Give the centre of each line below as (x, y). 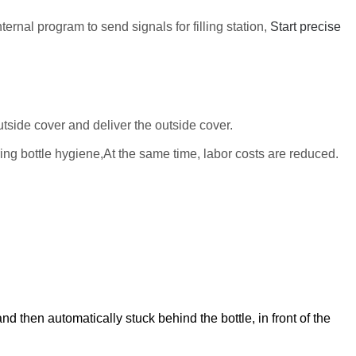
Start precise (306, 26)
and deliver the (110, 125)
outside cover (192, 125)
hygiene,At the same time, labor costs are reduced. (195, 153)
